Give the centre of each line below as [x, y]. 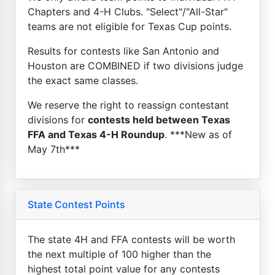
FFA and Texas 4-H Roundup [96, 134]
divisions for [58, 119]
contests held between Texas [159, 119]
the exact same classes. [83, 80]
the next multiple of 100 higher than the [119, 254]
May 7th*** [54, 149]
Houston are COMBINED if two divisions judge [135, 65]
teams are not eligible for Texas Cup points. [130, 26]
